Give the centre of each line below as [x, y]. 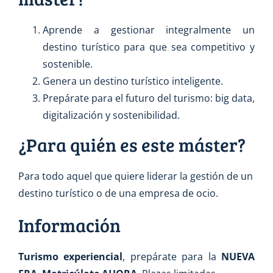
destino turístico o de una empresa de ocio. [118, 193]
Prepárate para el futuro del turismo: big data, [149, 98]
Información [69, 225]
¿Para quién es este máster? [132, 145]
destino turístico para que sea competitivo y [149, 47]
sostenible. [68, 64]
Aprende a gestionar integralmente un [149, 30]
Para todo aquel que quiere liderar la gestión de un [136, 176]
